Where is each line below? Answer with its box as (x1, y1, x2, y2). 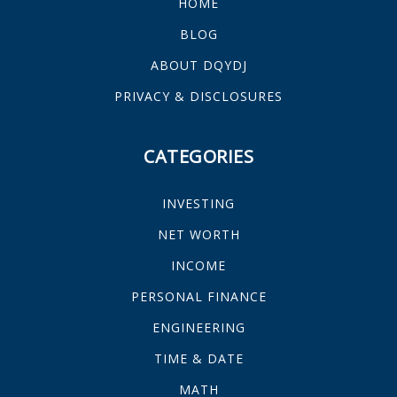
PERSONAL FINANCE (130, 287, 267, 305)
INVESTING (162, 194, 235, 212)
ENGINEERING (152, 318, 245, 336)
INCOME (171, 256, 226, 274)
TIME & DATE (153, 349, 244, 367)
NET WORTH (157, 225, 240, 243)
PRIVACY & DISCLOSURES (114, 87, 283, 105)
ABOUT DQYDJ (150, 56, 247, 74)
